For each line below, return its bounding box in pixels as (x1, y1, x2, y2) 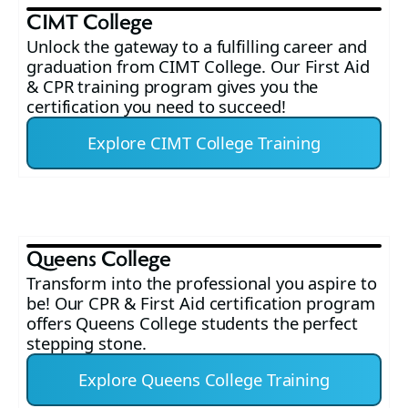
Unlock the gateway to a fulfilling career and (26, 35, 367, 58)
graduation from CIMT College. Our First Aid (26, 55, 370, 78)
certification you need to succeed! (26, 95, 286, 118)
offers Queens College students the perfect (26, 311, 358, 335)
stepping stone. (26, 331, 147, 355)
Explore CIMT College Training (87, 131, 321, 155)
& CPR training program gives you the (26, 75, 319, 98)
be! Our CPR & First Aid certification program (26, 291, 375, 315)
